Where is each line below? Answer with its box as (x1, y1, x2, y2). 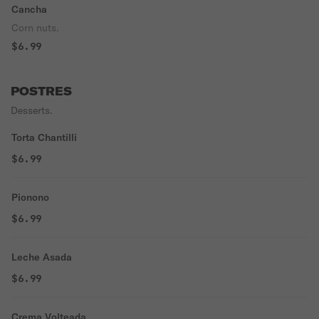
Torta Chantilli (11, 131, 77, 144)
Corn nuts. (11, 21, 59, 34)
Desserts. (11, 104, 53, 117)
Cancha (11, 3, 47, 16)
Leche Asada (11, 251, 72, 263)
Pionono (11, 191, 49, 204)
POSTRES (11, 84, 72, 98)
